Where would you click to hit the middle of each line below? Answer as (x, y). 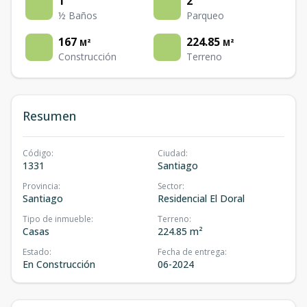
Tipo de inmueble (57, 219)
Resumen (49, 115)
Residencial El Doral (201, 198)
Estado (36, 251)
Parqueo (205, 15)
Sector (170, 186)
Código (37, 153)
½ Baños (78, 15)
